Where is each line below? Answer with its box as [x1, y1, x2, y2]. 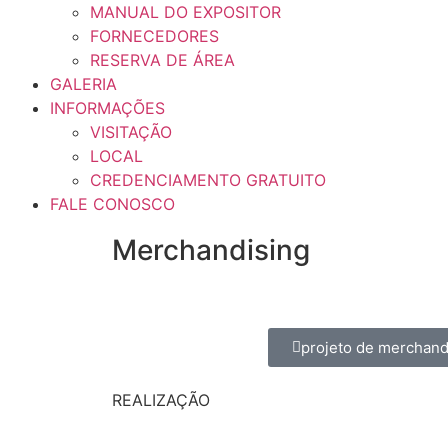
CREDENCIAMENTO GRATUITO [90, 170, 326, 190]
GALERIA [50, 74, 117, 94]
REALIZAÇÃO [112, 390, 210, 410]
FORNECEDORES [90, 26, 219, 46]
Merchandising [112, 233, 310, 267]
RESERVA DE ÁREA [90, 50, 235, 70]
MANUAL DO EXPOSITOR [90, 2, 281, 22]
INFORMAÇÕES [50, 98, 165, 118]
